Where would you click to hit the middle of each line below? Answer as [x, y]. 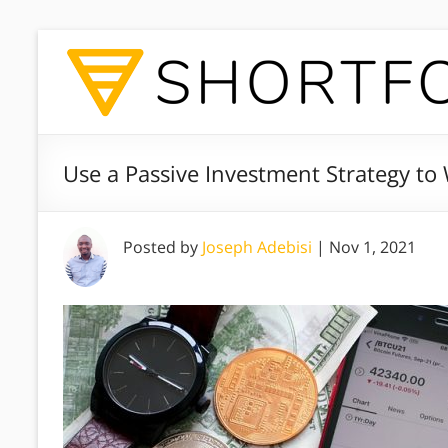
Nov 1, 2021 [372, 247]
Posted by [162, 247]
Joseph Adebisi [257, 247]
